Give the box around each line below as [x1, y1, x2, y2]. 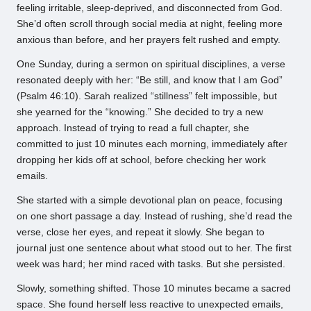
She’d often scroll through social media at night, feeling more [17, 19, 283, 30]
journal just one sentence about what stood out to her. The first [17, 243, 292, 254]
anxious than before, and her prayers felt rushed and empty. [17, 35, 280, 46]
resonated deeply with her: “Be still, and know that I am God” [17, 75, 283, 86]
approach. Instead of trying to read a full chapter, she [17, 123, 249, 134]
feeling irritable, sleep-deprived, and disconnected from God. [17, 3, 283, 14]
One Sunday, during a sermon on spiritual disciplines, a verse [17, 59, 285, 70]
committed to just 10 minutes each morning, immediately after [17, 139, 287, 150]
